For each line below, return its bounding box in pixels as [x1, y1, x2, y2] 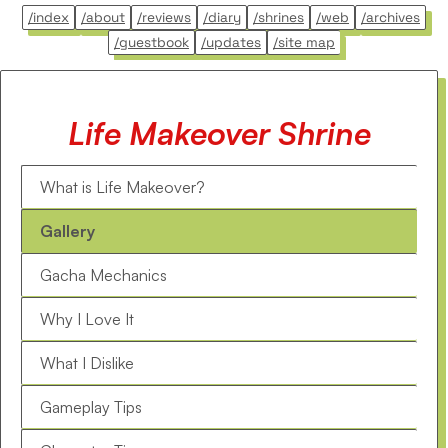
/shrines [253, 9, 304, 26]
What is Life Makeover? [40, 177, 205, 198]
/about [81, 9, 125, 26]
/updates [201, 34, 261, 51]
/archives [361, 9, 420, 26]
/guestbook [114, 34, 189, 51]
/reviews [137, 9, 191, 26]
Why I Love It [40, 309, 134, 330]
